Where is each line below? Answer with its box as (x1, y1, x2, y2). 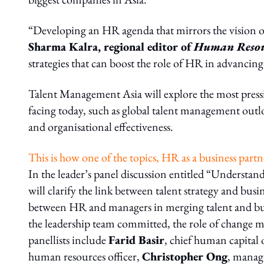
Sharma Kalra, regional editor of (28, 39, 194, 54)
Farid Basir (108, 232, 164, 247)
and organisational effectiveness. (28, 119, 173, 134)
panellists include (28, 232, 108, 247)
